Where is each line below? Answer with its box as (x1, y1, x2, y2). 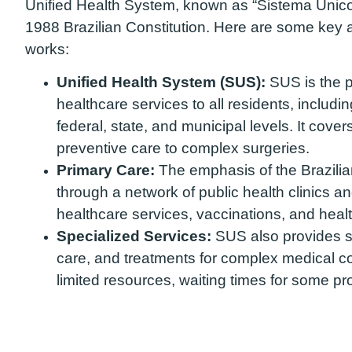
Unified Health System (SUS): (57, 74, 266, 91)
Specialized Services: (57, 228, 211, 245)
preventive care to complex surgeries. (57, 140, 310, 157)
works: (25, 40, 69, 57)
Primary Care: (57, 162, 155, 179)
